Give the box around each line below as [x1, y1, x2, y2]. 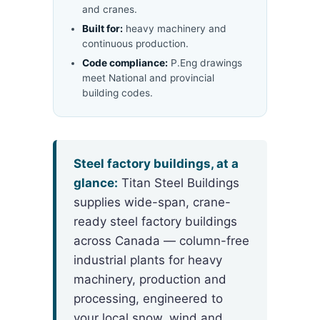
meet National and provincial [82, 71, 214, 84]
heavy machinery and [123, 22, 226, 34]
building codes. [82, 86, 153, 99]
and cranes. [82, 3, 137, 15]
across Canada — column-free [74, 233, 249, 248]
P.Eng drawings [168, 56, 242, 69]
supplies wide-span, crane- [74, 194, 231, 209]
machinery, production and [74, 271, 226, 286]
